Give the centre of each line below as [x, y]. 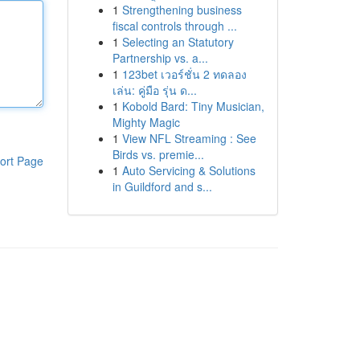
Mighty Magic [146, 122]
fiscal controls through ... [174, 26]
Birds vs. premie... [158, 154]
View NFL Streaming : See [189, 138]
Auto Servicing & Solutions [188, 170]
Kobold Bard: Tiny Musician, [193, 106]
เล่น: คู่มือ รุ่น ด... [154, 90]
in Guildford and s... [162, 186]
